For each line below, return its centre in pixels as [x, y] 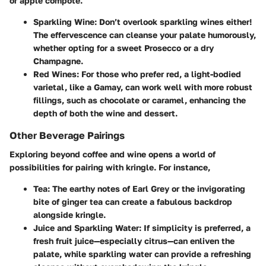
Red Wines [55, 74]
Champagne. [58, 61]
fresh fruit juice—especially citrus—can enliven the [134, 241]
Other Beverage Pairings [67, 136]
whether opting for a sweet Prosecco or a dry [123, 48]
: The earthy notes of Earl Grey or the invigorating [146, 189]
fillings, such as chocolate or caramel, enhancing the [140, 100]
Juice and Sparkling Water [86, 228]
